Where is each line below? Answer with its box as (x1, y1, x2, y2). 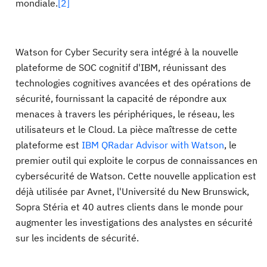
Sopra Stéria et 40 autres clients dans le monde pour (15, 201, 243, 213)
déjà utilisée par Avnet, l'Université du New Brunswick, (15, 185, 249, 197)
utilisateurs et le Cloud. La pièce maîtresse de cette (15, 123, 237, 135)
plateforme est (15, 139, 82, 151)
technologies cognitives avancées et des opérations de (15, 77, 251, 89)
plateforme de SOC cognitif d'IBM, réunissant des (15, 61, 226, 73)
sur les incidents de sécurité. (15, 232, 139, 244)
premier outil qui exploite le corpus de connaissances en (15, 154, 257, 166)
